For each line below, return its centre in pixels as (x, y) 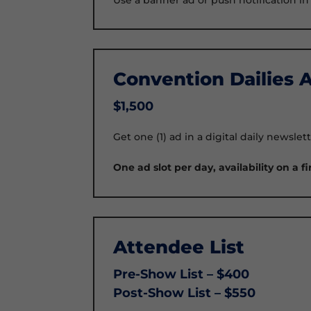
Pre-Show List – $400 (182, 275)
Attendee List (179, 247)
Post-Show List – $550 (185, 293)
